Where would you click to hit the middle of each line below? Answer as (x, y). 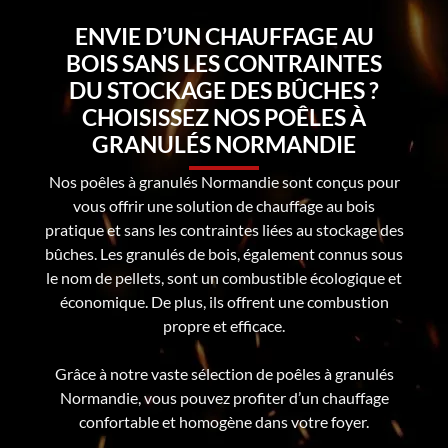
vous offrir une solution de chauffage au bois (224, 205)
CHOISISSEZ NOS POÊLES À (224, 116)
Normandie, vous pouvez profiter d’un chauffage (224, 397)
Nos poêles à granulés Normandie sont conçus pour (224, 181)
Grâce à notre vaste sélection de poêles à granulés (224, 373)
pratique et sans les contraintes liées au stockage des (224, 229)
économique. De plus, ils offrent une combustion (224, 301)
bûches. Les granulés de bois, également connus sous (224, 253)
